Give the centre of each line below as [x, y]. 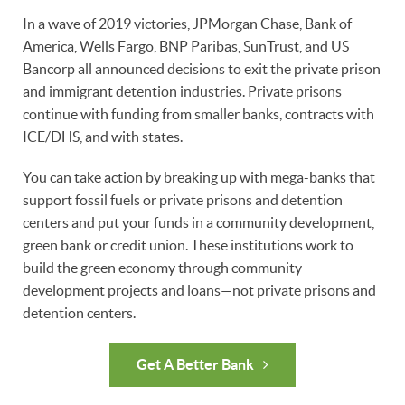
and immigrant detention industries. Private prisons [182, 91]
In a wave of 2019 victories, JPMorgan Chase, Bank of [187, 23]
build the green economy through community [162, 267]
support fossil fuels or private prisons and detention [183, 199]
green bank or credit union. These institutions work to [188, 245]
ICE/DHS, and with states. [103, 136]
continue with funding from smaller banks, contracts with [198, 113]
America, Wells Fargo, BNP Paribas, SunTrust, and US [186, 46]
